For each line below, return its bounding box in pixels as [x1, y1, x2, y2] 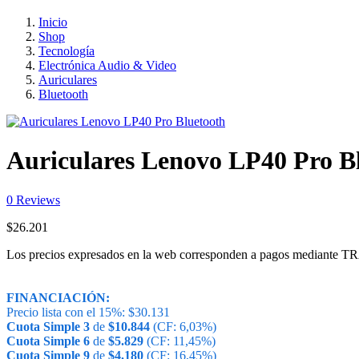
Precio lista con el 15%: [6, 305, 128, 319]
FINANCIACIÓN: [6, 290, 110, 305]
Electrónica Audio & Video [38, 58, 176, 72]
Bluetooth [38, 87, 88, 101]
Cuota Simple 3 [6, 319, 90, 333]
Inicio [38, 14, 67, 29]
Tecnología [38, 43, 95, 58]
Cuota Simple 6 [6, 333, 90, 348]
